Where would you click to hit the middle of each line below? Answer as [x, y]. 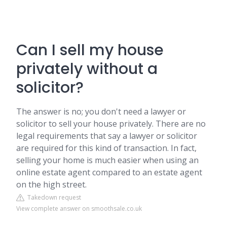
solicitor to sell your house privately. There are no [111, 124]
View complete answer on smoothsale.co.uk [79, 209]
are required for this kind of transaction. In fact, [106, 148]
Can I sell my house [90, 50]
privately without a [87, 69]
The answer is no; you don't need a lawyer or [101, 111]
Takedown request [53, 197]
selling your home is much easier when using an [107, 160]
